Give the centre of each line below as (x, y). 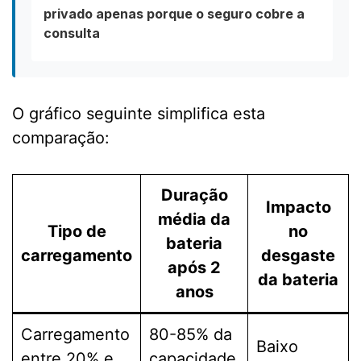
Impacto (298, 207)
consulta (72, 33)
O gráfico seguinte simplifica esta (139, 114)
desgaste (298, 256)
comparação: (61, 138)
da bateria (298, 280)
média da (194, 220)
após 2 (194, 268)
